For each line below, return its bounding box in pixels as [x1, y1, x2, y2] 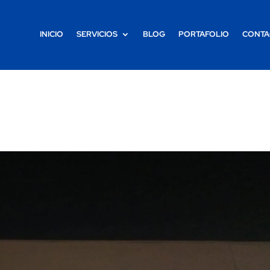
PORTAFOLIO [178, 29, 230, 40]
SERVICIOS [77, 29, 118, 40]
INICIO [40, 29, 64, 40]
